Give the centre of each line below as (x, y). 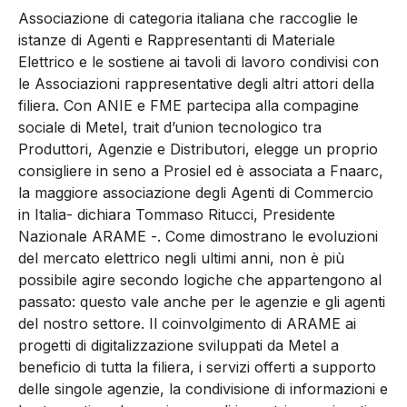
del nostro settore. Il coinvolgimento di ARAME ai (187, 323)
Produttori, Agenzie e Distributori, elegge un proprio (198, 149)
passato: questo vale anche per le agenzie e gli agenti (202, 301)
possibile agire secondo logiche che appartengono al (200, 279)
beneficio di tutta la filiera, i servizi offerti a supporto (197, 367)
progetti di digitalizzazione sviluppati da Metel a (179, 345)
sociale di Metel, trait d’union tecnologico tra (170, 127)
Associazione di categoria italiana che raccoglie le (188, 18)
